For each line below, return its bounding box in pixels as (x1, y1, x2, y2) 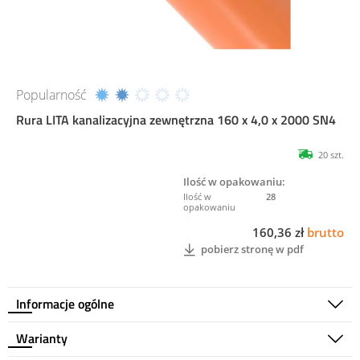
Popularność (16, 85, 87, 104)
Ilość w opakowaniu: (183, 174, 285, 189)
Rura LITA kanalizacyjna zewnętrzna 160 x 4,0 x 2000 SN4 (16, 109, 336, 129)
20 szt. (318, 148, 344, 161)
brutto (307, 223, 344, 240)
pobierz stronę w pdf (201, 242, 304, 257)
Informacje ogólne (16, 293, 114, 313)
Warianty (16, 328, 67, 348)
